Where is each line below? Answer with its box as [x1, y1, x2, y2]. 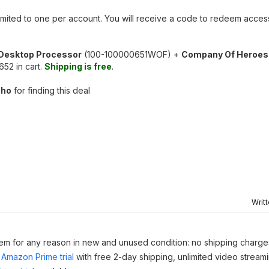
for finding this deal [11, 85, 90, 95]
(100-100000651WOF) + [82, 49, 181, 59]
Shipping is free [44, 61, 112, 71]
